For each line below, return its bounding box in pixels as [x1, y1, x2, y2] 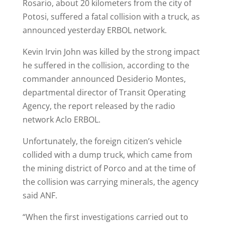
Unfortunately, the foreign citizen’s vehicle [22, 136, 182, 147]
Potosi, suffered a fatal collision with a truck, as [22, 11, 200, 22]
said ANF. [22, 190, 57, 201]
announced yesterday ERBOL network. [22, 25, 167, 36]
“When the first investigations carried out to [22, 211, 188, 222]
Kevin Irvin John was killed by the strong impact [22, 46, 200, 57]
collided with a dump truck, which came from [22, 149, 192, 160]
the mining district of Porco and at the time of [22, 163, 195, 174]
